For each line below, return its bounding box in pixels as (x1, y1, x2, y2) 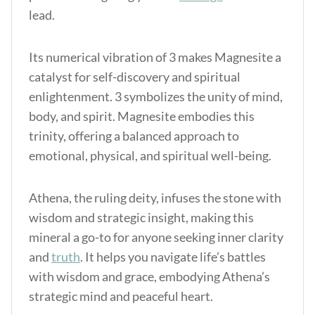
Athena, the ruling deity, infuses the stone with (29, 190, 281, 205)
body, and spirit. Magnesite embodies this (29, 108, 255, 124)
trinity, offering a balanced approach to (29, 128, 239, 143)
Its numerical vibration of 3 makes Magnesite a (29, 49, 281, 65)
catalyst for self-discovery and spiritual (29, 69, 240, 84)
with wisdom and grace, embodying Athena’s (29, 269, 270, 284)
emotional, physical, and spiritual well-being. (29, 148, 271, 163)
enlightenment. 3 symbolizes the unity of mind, (29, 89, 283, 104)
